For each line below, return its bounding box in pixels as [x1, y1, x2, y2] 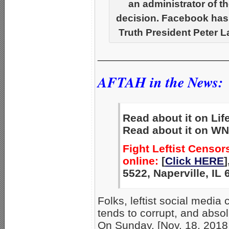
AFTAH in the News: [98, 72, 223, 92]
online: [123, 155, 158, 167]
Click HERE [165, 155, 224, 167]
